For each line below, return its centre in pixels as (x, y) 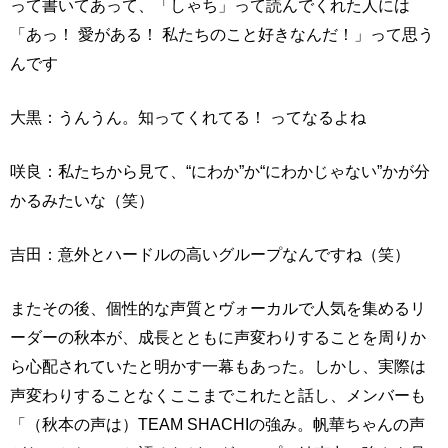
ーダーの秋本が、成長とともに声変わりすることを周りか (218, 337)
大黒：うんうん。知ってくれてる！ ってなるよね (188, 117)
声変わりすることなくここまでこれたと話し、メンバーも (218, 395)
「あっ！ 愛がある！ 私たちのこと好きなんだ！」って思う (222, 34)
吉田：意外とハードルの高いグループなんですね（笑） (210, 254)
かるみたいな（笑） (82, 200)
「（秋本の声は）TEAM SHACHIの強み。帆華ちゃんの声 (217, 424)
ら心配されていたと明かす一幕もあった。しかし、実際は (218, 366)
